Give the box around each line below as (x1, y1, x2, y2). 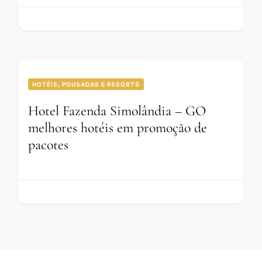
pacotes (28, 136, 68, 154)
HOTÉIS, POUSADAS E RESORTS (32, 81, 140, 88)
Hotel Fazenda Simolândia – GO (28, 102, 206, 120)
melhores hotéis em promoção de (28, 119, 207, 137)
